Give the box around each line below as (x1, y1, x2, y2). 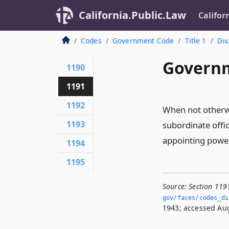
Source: (163, 181, 187, 191)
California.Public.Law (79, 8, 186, 22)
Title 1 (185, 36, 207, 45)
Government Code (112, 36, 174, 45)
